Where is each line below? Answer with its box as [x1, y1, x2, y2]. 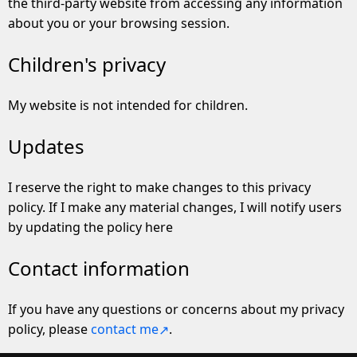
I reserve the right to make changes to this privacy [8, 178, 311, 196]
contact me [91, 320, 159, 338]
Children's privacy [8, 51, 166, 78]
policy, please [8, 320, 91, 338]
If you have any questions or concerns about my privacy [8, 300, 344, 318]
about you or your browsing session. [8, 14, 229, 33]
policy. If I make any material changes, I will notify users [8, 198, 342, 216]
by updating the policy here [8, 218, 173, 236]
